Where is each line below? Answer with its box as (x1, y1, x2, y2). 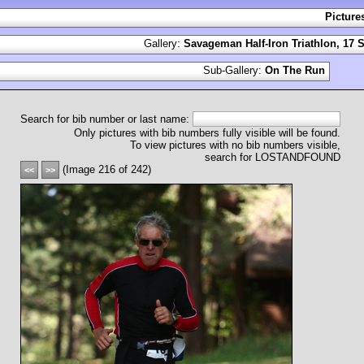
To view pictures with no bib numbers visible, (130, 139, 340, 151)
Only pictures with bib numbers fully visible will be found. (74, 127, 340, 139)
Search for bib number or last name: (20, 113, 193, 125)
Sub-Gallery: (203, 64, 265, 76)
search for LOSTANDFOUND (205, 151, 340, 163)
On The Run (265, 64, 325, 76)
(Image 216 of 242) (59, 163, 151, 175)
